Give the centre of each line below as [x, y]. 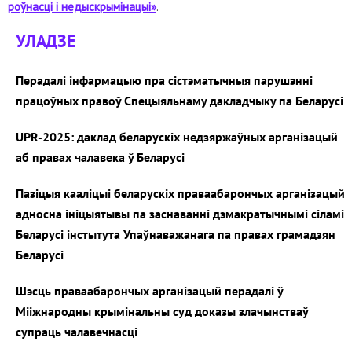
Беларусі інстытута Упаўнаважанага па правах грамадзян [176, 234]
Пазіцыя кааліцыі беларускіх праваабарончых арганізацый [180, 193]
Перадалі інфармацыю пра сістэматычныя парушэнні [164, 80]
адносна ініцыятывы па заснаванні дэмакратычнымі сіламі [180, 214]
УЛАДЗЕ [46, 41]
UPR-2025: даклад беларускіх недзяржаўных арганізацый [177, 137]
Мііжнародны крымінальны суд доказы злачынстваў [162, 311]
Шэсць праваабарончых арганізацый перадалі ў [149, 291]
